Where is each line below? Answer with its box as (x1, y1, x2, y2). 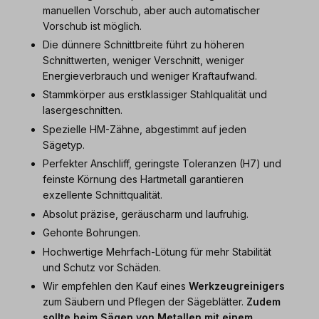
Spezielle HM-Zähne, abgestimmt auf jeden (43, 122, 246, 135)
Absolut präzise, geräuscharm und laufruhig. (43, 207, 249, 220)
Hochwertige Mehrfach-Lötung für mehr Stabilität (43, 245, 271, 258)
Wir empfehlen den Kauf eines (43, 280, 189, 293)
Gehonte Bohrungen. (43, 226, 140, 239)
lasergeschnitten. (43, 104, 122, 117)
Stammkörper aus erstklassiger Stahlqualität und (43, 88, 267, 101)
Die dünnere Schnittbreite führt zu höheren (43, 38, 244, 51)
